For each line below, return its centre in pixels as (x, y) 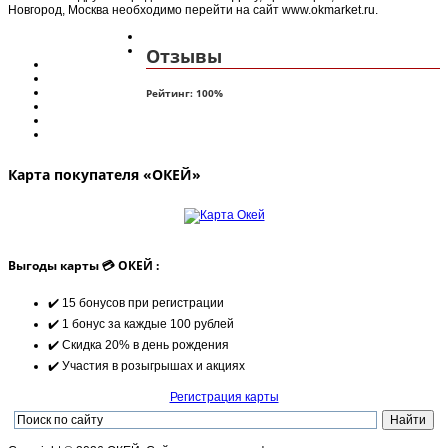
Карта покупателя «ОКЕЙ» (104, 175)
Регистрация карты (224, 397)
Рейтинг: (171, 92)
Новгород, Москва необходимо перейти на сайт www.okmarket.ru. (193, 10)
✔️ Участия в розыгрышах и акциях (146, 366)
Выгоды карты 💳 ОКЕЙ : (83, 266)
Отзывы (184, 55)
